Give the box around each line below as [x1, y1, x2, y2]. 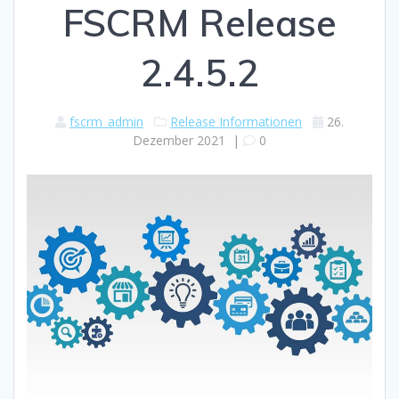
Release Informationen [170, 112, 302, 130]
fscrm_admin [69, 112, 143, 130]
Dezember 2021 [133, 131, 225, 149]
